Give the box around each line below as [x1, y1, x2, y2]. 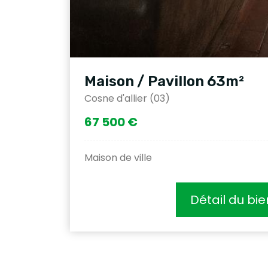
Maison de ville [84, 150, 152, 165]
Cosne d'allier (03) [84, 91, 170, 105]
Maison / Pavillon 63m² [84, 72, 244, 90]
